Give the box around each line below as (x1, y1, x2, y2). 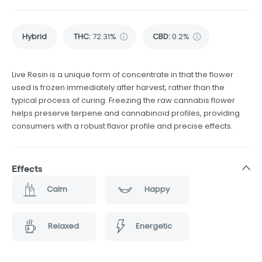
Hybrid (22, 30, 47, 42)
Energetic (135, 220, 172, 232)
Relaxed (47, 220, 79, 232)
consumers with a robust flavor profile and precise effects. (12, 120, 233, 132)
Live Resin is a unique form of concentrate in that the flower (12, 68, 233, 80)
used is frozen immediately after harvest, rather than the (12, 81, 225, 93)
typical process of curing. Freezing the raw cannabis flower (12, 94, 235, 106)
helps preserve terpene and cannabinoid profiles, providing (12, 107, 240, 119)
